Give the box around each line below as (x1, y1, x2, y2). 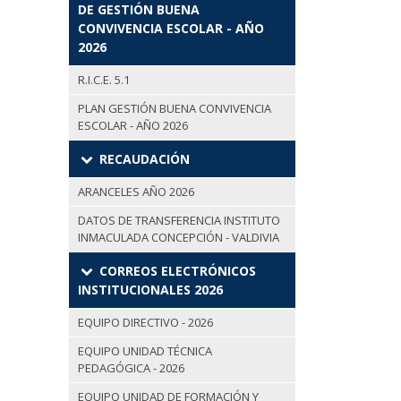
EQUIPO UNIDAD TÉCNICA (78, 343, 212, 360)
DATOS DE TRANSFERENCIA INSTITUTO (78, 212, 280, 229)
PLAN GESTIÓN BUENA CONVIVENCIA (78, 100, 271, 117)
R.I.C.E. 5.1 (78, 72, 130, 89)
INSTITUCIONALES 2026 (78, 281, 223, 299)
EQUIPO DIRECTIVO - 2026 (78, 314, 213, 331)
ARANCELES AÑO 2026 (78, 183, 194, 200)
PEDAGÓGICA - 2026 (78, 360, 184, 377)
